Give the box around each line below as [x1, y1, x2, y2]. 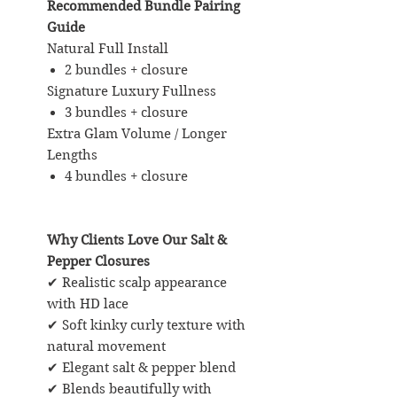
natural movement [47, 338, 166, 354]
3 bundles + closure [65, 104, 188, 121]
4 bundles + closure [65, 167, 188, 184]
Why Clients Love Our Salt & [47, 231, 227, 248]
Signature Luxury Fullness [47, 82, 216, 99]
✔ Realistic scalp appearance [47, 274, 227, 291]
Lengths [47, 146, 97, 163]
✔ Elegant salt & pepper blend [47, 359, 236, 376]
